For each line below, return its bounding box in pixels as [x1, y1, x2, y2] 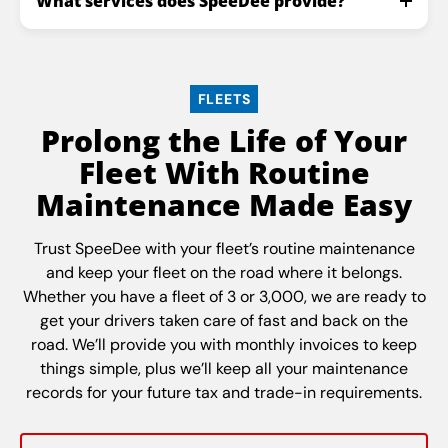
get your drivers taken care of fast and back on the [40, 309, 408, 331]
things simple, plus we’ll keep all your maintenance [40, 357, 408, 379]
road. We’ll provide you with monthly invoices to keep [31, 333, 417, 355]
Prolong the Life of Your [41, 119, 407, 161]
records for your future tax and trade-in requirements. [26, 381, 422, 403]
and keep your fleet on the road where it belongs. [46, 261, 402, 283]
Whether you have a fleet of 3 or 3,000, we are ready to [22, 285, 426, 307]
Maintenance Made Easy [36, 183, 412, 225]
